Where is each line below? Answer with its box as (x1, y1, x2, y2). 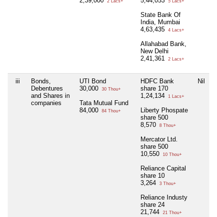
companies (31, 99, 62, 107)
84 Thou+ (100, 108, 121, 114)
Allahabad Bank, (140, 40, 186, 48)
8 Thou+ (158, 123, 176, 128)
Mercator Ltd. (140, 136, 178, 143)
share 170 (140, 85, 168, 93)
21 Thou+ (161, 210, 182, 216)
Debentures (31, 85, 63, 93)
